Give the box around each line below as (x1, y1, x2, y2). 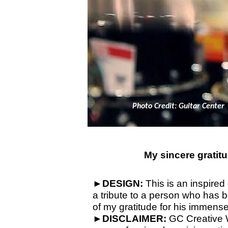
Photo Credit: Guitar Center (132, 102, 224, 110)
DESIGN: (102, 178, 143, 189)
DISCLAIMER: (102, 213, 166, 224)
